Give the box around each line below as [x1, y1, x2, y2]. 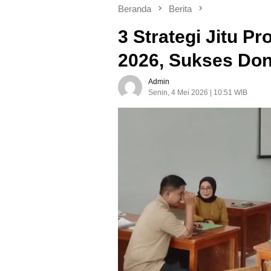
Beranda [118, 3, 151, 14]
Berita [169, 3, 192, 14]
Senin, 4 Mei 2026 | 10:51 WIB [148, 88, 247, 97]
